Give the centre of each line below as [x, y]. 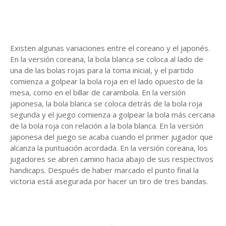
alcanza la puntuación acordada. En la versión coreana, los [109, 148]
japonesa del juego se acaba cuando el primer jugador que [111, 137]
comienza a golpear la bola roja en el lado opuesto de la [106, 81]
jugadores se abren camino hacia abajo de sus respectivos [112, 159]
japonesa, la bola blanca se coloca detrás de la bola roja [106, 104]
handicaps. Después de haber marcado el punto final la [104, 170]
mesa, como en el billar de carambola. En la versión [98, 93]
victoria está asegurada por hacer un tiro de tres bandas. [109, 181]
